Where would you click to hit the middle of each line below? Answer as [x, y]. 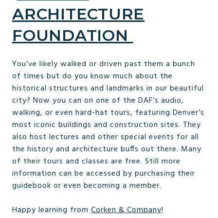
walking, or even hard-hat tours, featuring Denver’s [108, 113]
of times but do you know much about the [92, 76]
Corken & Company [126, 210]
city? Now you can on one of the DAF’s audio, [98, 100]
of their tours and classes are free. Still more [96, 161]
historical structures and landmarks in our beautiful [108, 88]
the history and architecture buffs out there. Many [107, 149]
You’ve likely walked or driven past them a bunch [104, 64]
